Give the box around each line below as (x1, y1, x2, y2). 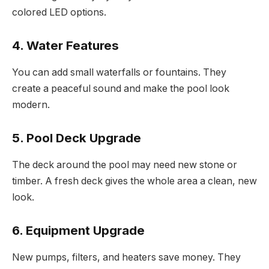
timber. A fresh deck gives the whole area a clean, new (12, 175, 257, 187)
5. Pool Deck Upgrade (12, 130, 141, 146)
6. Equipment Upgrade (12, 223, 145, 238)
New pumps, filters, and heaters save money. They (12, 251, 241, 263)
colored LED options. (12, 6, 106, 18)
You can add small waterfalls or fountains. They (12, 66, 226, 78)
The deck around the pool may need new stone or (12, 159, 237, 171)
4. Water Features (12, 38, 119, 53)
